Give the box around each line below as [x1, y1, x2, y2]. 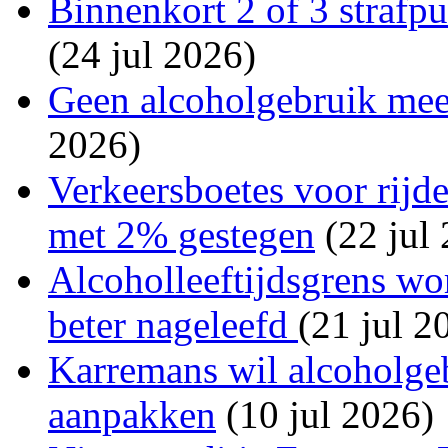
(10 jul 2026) [216, 392, 434, 436]
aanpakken [48, 392, 216, 436]
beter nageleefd [48, 302, 298, 346]
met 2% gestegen [48, 212, 315, 256]
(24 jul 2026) [48, 32, 256, 76]
